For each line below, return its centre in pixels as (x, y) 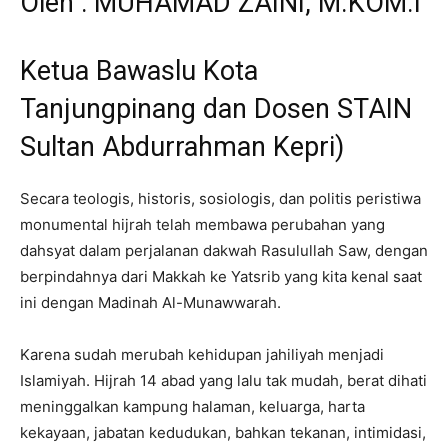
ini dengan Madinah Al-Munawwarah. (150, 302)
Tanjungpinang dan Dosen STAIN (216, 108)
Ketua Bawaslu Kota (139, 70)
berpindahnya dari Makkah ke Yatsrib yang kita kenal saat (221, 276)
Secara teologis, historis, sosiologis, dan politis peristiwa (220, 198)
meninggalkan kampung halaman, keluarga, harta (192, 406)
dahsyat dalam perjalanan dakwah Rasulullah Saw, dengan (224, 250)
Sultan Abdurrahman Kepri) (182, 146)
